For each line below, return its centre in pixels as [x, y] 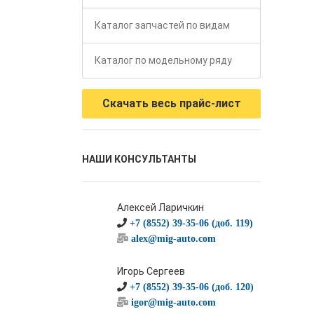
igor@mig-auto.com [173, 302]
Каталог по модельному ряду [163, 60]
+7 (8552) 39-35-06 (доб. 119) [191, 223]
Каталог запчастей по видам [162, 25]
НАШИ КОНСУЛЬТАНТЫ [139, 159]
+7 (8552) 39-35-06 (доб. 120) [192, 287]
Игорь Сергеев [151, 271]
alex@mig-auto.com [173, 238]
